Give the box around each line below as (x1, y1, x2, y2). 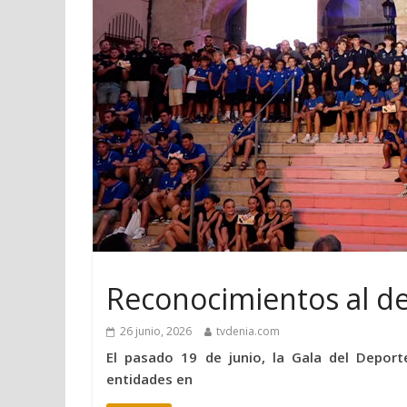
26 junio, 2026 (120, 323, 192, 339)
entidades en (106, 370, 193, 388)
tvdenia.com (216, 323, 280, 339)
